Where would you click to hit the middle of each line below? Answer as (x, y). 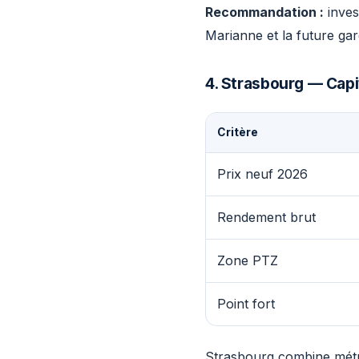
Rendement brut (266, 217)
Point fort (246, 304)
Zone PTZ (248, 260)
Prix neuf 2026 (262, 174)
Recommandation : (264, 12)
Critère (238, 132)
